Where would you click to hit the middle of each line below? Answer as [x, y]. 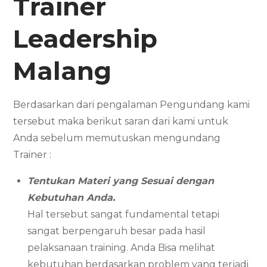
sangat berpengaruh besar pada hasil [117, 231]
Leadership [86, 38]
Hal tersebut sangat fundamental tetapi [124, 214]
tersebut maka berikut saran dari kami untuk [121, 121]
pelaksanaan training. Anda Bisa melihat [122, 247]
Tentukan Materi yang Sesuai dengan [121, 181]
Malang [63, 71]
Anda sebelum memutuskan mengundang [117, 138]
